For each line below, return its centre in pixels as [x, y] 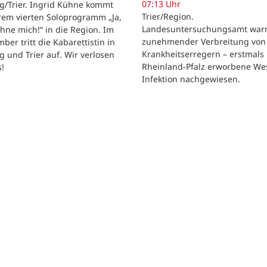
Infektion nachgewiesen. [191, 79]
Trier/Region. [168, 17]
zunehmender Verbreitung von [204, 42]
